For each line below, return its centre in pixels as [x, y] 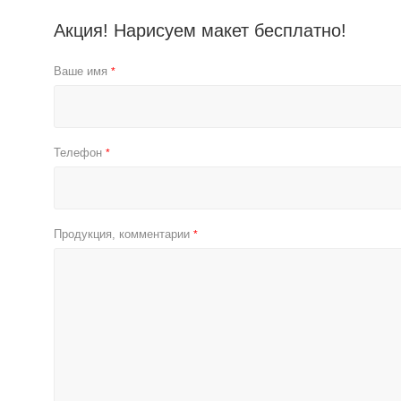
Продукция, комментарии [124, 234]
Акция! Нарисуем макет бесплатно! [200, 30]
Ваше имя [82, 71]
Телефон [80, 153]
